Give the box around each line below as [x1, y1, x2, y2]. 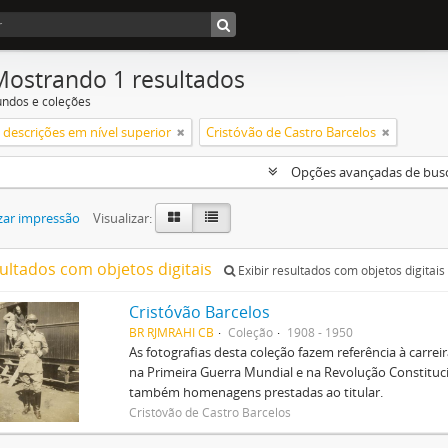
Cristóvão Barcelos [129, 301, 271, 323]
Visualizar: [93, 209, 152, 227]
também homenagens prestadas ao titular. [129, 383, 384, 401]
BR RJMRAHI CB [129, 324, 215, 340]
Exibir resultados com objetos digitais [235, 262, 445, 279]
